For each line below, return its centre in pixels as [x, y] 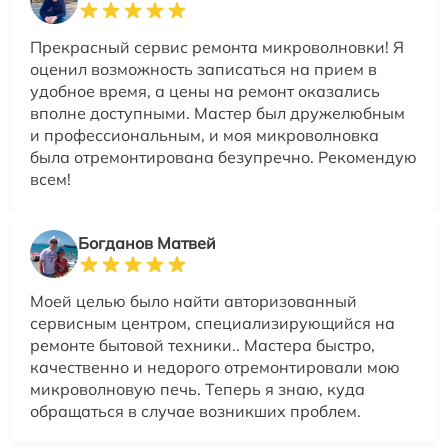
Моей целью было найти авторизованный [193, 300]
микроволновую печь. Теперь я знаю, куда [197, 388]
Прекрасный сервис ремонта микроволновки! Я [217, 46]
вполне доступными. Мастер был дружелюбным [217, 112]
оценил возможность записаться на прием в [203, 68]
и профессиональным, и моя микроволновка [204, 134]
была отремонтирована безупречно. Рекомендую [223, 156]
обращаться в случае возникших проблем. [195, 410]
